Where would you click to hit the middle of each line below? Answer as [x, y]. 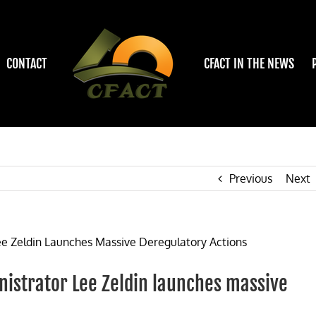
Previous [251, 178]
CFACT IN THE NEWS [249, 63]
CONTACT [27, 63]
